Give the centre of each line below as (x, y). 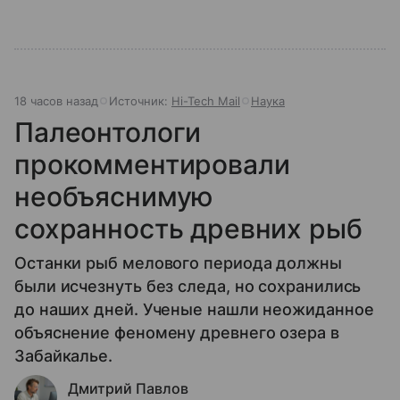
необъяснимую (114, 197)
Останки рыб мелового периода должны (178, 263)
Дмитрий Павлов (128, 389)
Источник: (140, 101)
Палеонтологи (108, 133)
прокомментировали (152, 165)
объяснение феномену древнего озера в (177, 333)
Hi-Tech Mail (206, 101)
